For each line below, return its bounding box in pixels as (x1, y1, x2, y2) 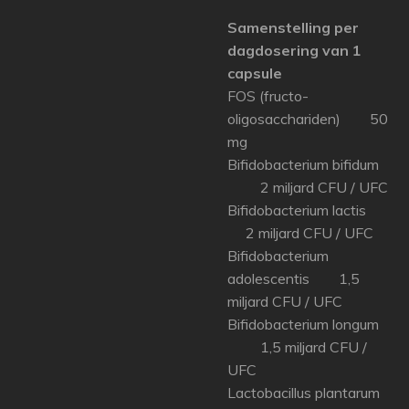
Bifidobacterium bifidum (227, 155, 386, 173)
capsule (227, 64, 282, 82)
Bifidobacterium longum (227, 315, 386, 333)
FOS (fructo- (227, 87, 309, 105)
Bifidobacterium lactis (227, 201, 392, 219)
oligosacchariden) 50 (227, 110, 388, 128)
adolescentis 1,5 (227, 269, 360, 288)
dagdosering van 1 (227, 41, 362, 59)
